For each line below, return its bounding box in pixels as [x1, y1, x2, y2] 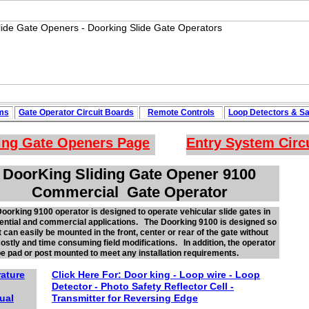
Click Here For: [52, 269, 121, 280]
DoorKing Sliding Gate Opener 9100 [3, 166, 256, 183]
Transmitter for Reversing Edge [52, 292, 198, 303]
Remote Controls [148, 108, 215, 117]
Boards [105, 108, 134, 117]
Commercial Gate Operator [31, 183, 228, 201]
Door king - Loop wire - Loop [121, 269, 260, 280]
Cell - [207, 281, 234, 292]
